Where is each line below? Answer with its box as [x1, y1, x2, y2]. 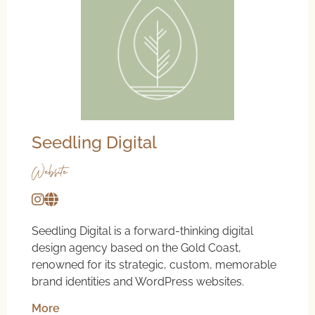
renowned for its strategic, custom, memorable [32, 257, 276, 271]
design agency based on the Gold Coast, [32, 240, 241, 255]
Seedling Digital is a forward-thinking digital [32, 224, 253, 238]
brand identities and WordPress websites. [32, 274, 244, 288]
